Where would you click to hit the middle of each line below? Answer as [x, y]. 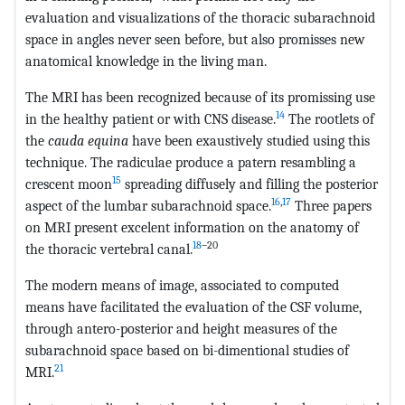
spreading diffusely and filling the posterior [250, 184]
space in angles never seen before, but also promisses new [195, 39]
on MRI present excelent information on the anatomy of [192, 227]
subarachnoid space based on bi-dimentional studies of [187, 350]
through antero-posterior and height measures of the [181, 328]
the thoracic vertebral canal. [109, 249]
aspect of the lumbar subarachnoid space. [148, 205]
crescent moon [69, 184]
